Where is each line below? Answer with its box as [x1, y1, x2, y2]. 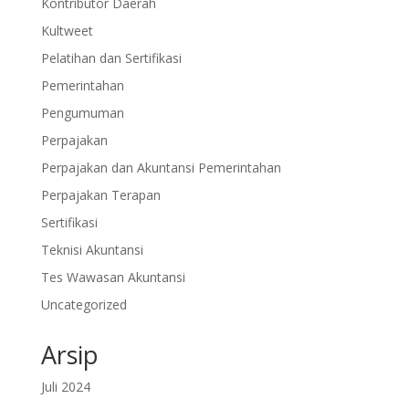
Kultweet [40, 22, 93, 39]
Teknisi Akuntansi [40, 241, 143, 258]
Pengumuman [40, 104, 124, 121]
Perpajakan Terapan [40, 186, 161, 204]
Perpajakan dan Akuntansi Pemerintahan [40, 159, 281, 176]
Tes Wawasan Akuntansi [40, 268, 185, 286]
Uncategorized [40, 296, 127, 313]
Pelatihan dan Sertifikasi [40, 49, 182, 67]
